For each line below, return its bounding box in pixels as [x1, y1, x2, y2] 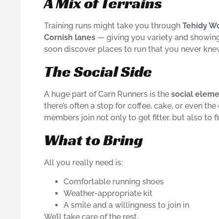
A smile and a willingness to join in [64, 200, 189, 210]
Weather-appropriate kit [64, 188, 153, 198]
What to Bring [44, 130, 143, 150]
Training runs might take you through [44, 21, 182, 30]
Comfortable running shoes [64, 176, 164, 186]
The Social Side [44, 62, 152, 81]
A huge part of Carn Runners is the [44, 89, 171, 99]
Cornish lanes [44, 32, 95, 42]
